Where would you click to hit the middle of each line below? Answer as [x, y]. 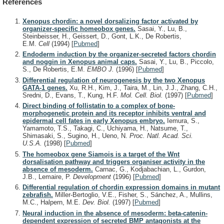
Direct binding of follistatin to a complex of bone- [99, 106]
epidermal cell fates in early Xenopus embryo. [94, 121]
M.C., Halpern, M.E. [52, 202]
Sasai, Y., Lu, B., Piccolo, [175, 62]
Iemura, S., [182, 121]
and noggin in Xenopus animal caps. [80, 62]
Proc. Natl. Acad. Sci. [161, 136]
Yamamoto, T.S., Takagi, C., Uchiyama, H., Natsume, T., [105, 128]
